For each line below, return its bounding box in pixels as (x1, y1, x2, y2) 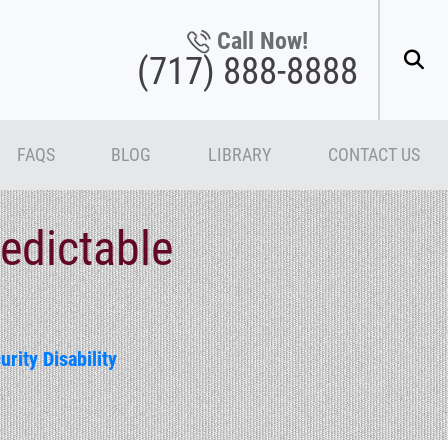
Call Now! (217, 26, 308, 55)
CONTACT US (327, 144, 420, 165)
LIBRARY (207, 144, 271, 165)
